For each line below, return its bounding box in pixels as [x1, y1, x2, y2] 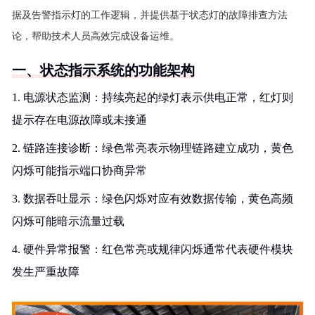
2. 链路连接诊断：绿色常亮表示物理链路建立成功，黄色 [12, 142, 293, 154]
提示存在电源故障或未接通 [12, 114, 147, 126]
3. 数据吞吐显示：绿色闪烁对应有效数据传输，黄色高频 [12, 193, 293, 205]
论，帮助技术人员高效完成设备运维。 [12, 31, 179, 41]
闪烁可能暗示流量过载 [12, 215, 124, 227]
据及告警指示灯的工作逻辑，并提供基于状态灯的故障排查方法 [12, 10, 288, 20]
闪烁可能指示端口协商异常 [12, 165, 147, 176]
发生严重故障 [12, 266, 79, 278]
